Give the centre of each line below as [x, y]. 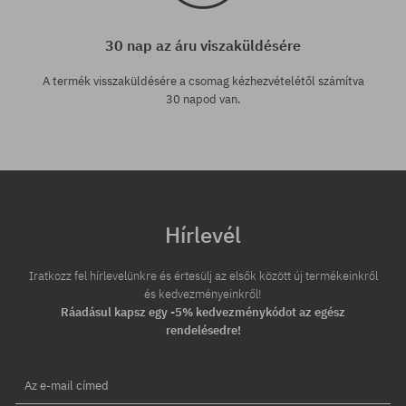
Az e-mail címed [67, 386]
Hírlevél [203, 235]
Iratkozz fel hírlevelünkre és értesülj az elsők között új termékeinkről [203, 276]
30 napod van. [203, 100]
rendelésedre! [203, 331]
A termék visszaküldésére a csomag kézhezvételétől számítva [203, 82]
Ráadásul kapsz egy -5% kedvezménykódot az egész [203, 313]
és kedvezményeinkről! [203, 295]
